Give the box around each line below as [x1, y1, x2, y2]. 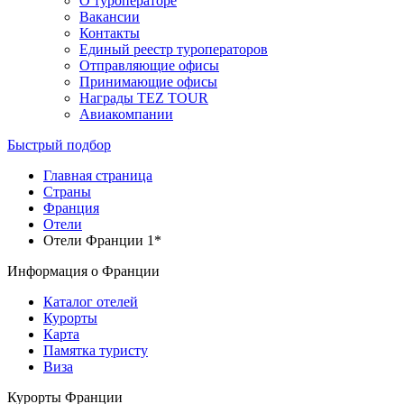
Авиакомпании [79, 106, 173, 122]
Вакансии [79, 9, 140, 24]
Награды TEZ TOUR [79, 90, 208, 106]
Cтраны [43, 184, 91, 199]
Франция [43, 200, 99, 216]
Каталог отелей [43, 294, 138, 309]
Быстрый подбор [7, 137, 111, 152]
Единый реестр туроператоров [79, 41, 268, 57]
